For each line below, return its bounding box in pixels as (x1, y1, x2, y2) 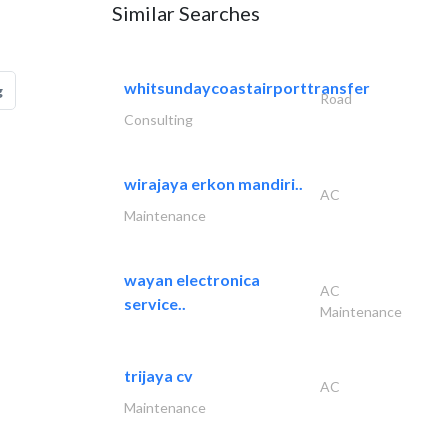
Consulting (124, 111, 193, 128)
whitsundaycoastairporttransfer (124, 78, 370, 97)
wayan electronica (124, 270, 260, 289)
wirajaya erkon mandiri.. (124, 174, 303, 193)
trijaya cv (124, 366, 193, 385)
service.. (124, 294, 186, 313)
